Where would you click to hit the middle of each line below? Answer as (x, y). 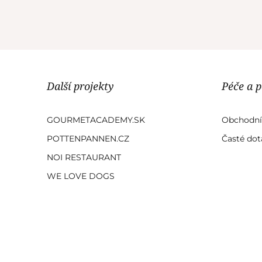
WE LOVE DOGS (81, 176)
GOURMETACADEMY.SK (96, 120)
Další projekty (80, 86)
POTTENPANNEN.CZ (88, 138)
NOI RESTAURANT (84, 157)
